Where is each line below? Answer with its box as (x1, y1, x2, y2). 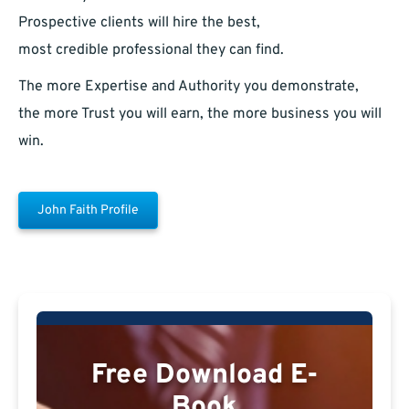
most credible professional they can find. (18, 41, 284, 60)
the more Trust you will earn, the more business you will (18, 105, 382, 124)
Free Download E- (90, 359, 319, 393)
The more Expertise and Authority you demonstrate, (18, 78, 359, 97)
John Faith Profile (37, 203, 139, 219)
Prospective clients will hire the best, (18, 14, 260, 33)
